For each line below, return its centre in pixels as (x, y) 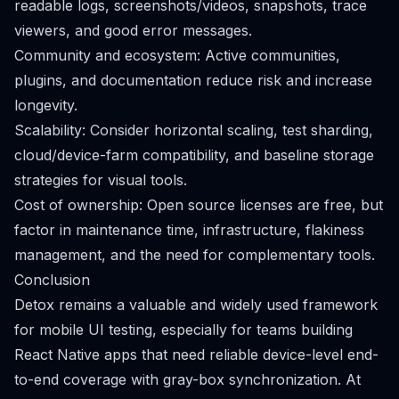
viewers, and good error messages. (133, 30)
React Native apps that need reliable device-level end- (196, 354)
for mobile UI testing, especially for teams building (183, 330)
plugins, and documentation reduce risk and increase (193, 80)
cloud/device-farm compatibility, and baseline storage (194, 155)
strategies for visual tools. (101, 180)
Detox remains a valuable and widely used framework (196, 305)
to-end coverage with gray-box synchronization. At (187, 379)
